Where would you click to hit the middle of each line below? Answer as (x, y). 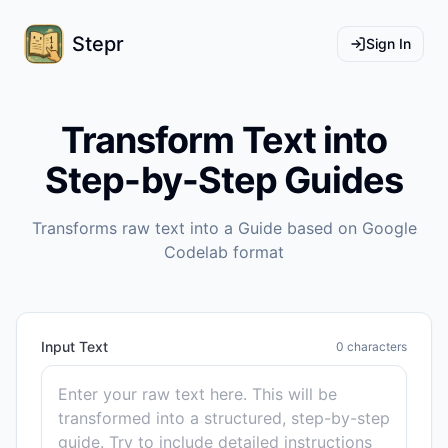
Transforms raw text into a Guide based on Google (224, 228)
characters (375, 346)
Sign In (388, 43)
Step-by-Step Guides (224, 180)
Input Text (74, 346)
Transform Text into (224, 140)
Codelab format (224, 252)
